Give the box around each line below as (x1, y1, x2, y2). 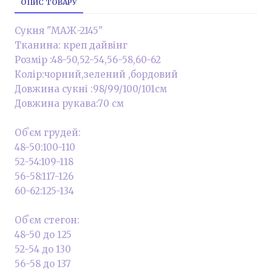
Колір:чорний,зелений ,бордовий (15, 68, 178, 80)
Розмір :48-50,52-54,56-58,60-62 (15, 53, 161, 66)
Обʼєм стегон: (15, 214, 80, 226)
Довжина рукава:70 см (15, 97, 124, 109)
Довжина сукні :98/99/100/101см (15, 83, 167, 95)
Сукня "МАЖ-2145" (15, 24, 103, 36)
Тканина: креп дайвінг (15, 39, 130, 51)
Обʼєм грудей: (15, 126, 81, 138)
